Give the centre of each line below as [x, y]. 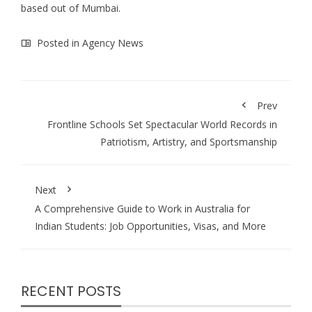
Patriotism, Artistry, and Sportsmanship [189, 141]
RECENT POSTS [71, 291]
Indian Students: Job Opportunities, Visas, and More [150, 226]
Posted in [58, 42]
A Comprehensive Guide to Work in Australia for [142, 208]
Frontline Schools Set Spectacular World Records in [162, 124]
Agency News [113, 42]
